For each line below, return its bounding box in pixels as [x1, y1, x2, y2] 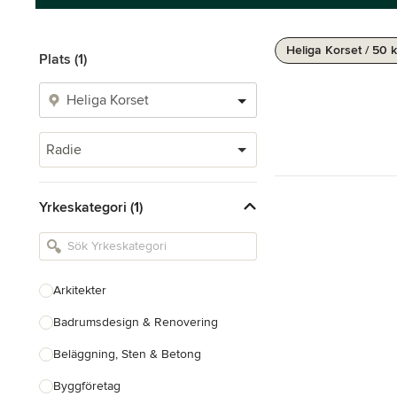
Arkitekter [53, 283, 106, 298]
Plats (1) [39, 51, 87, 68]
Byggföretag [53, 378, 121, 393]
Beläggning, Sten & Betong [53, 346, 201, 362]
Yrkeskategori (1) [39, 198, 143, 216]
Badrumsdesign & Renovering [53, 315, 218, 330]
